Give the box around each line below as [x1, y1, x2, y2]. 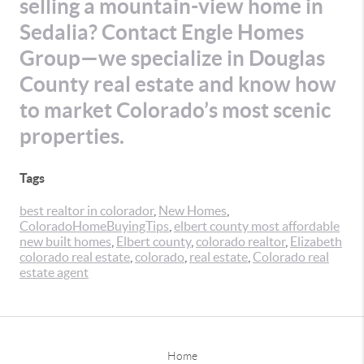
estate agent [19, 265, 89, 279]
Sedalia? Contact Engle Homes [19, 20, 304, 44]
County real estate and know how [19, 72, 336, 96]
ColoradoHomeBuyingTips [19, 219, 169, 233]
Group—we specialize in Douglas [19, 46, 325, 70]
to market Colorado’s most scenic [19, 98, 331, 122]
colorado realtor [196, 234, 285, 249]
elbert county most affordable [174, 219, 340, 233]
